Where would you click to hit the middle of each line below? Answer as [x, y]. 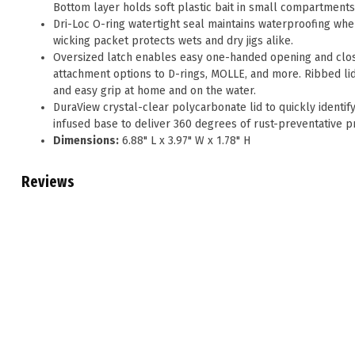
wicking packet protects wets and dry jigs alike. [173, 41]
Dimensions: [86, 141]
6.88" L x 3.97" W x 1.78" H [185, 141]
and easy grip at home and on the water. [155, 91]
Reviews [48, 182]
